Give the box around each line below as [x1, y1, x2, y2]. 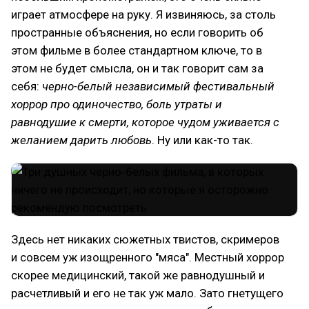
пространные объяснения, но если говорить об [11, 26, 263, 39]
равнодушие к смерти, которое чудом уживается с [11, 115, 279, 129]
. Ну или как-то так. [152, 133, 253, 147]
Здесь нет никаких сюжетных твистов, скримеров [11, 232, 279, 246]
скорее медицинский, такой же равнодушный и [11, 268, 265, 282]
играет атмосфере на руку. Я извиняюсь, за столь [11, 8, 276, 21]
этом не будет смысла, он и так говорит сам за [11, 61, 263, 75]
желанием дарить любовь [11, 133, 152, 147]
